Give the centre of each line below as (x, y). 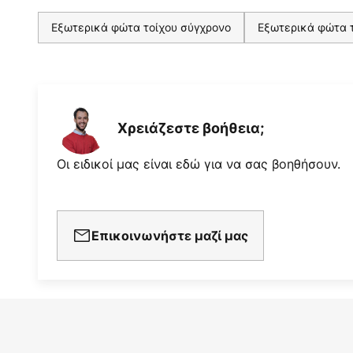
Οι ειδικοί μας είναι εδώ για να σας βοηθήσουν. (199, 163)
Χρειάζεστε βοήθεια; (191, 128)
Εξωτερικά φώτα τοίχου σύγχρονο (141, 27)
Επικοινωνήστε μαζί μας (170, 235)
